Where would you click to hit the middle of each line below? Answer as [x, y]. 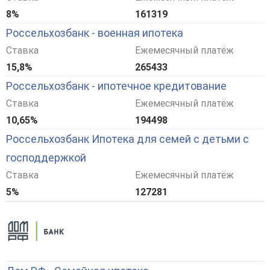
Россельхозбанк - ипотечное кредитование [116, 86]
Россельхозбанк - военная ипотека [95, 33]
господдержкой [46, 158]
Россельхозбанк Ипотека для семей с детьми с [127, 139]
